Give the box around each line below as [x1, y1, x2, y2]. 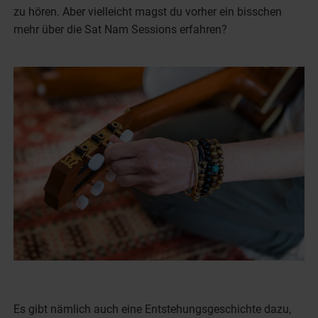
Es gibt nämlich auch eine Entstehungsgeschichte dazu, [13, 302, 292, 316]
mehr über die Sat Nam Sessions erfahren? [13, 22, 228, 36]
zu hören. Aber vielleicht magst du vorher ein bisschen [13, 4, 283, 18]
